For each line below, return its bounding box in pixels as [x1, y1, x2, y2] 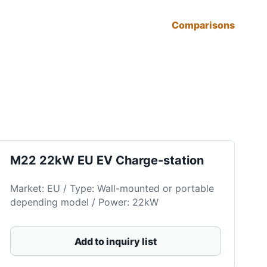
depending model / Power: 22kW [10, 195, 159, 208]
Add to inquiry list [74, 235, 157, 247]
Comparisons [172, 19, 235, 32]
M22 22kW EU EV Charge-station [10, 153, 204, 168]
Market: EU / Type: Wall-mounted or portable [10, 182, 215, 194]
